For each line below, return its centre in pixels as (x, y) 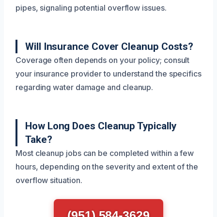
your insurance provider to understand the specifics (108, 74)
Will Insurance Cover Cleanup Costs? (109, 46)
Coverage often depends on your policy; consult (103, 60)
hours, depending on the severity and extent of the (107, 167)
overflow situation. (49, 180)
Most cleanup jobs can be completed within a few (105, 153)
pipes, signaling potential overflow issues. (91, 8)
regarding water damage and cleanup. (85, 87)
